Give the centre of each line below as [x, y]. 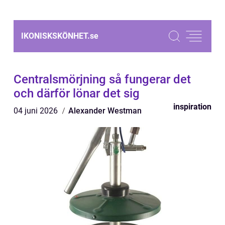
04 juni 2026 [37, 111]
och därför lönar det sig [77, 93]
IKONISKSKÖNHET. [55, 36]
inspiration [192, 107]
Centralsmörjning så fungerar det [102, 79]
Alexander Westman [105, 111]
